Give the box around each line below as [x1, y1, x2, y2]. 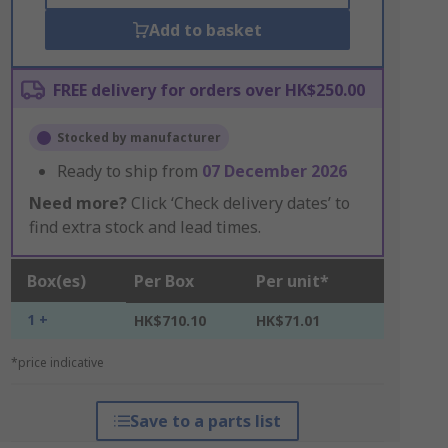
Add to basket [148, 19, 262, 41]
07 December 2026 [201, 160, 347, 182]
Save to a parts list [129, 410, 281, 432]
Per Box [133, 270, 194, 292]
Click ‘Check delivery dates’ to [126, 192, 350, 214]
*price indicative [10, 354, 104, 371]
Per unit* [255, 270, 329, 292]
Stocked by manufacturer [56, 129, 221, 146]
